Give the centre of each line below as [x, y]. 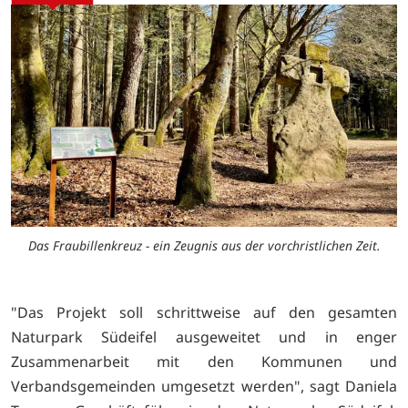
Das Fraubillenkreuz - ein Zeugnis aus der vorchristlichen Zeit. [204, 245]
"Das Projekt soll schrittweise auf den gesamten [204, 312]
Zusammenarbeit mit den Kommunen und [204, 361]
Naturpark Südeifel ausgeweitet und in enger [204, 337]
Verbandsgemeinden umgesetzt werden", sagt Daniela [204, 386]
